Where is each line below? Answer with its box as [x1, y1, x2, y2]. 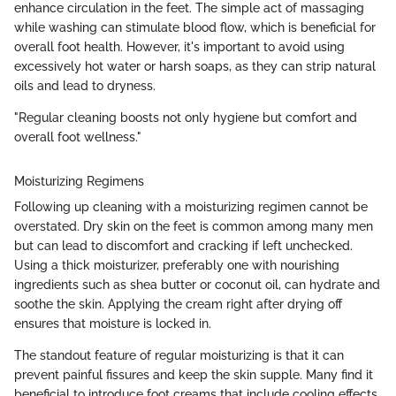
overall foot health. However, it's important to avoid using [14, 39, 345, 54]
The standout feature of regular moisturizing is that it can [14, 347, 344, 362]
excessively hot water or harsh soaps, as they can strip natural [14, 58, 376, 73]
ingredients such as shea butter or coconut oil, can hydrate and [14, 277, 380, 292]
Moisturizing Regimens [14, 173, 144, 188]
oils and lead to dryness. [14, 78, 156, 93]
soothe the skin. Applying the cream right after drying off [14, 296, 342, 311]
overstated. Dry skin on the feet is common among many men [14, 218, 373, 233]
